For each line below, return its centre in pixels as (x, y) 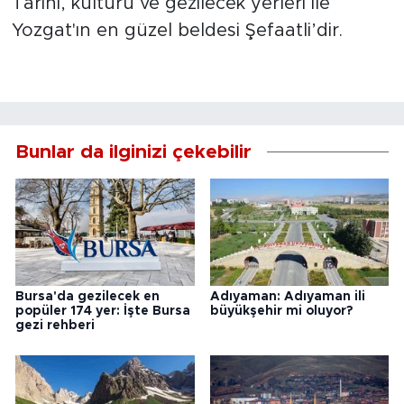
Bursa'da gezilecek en (87, 296)
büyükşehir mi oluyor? (281, 311)
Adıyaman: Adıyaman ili (287, 296)
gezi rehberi (55, 325)
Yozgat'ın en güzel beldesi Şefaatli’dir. (177, 31)
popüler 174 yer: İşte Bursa (103, 311)
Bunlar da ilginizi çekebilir (133, 151)
